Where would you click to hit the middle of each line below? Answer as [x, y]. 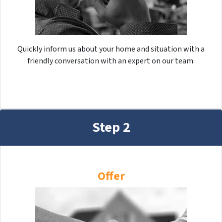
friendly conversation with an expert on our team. [111, 61]
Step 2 [111, 127]
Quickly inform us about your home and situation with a [111, 49]
